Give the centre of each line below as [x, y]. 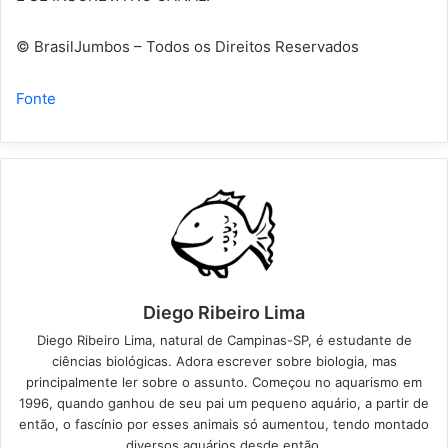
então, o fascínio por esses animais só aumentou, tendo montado [224, 424]
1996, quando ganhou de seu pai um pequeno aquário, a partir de [224, 403]
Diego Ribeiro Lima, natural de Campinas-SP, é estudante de [224, 340]
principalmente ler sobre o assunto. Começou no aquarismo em [224, 382]
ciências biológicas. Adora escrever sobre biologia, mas [224, 361]
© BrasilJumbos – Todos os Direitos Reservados [187, 47]
